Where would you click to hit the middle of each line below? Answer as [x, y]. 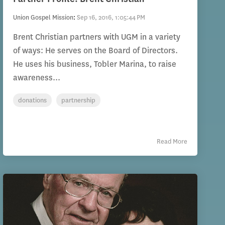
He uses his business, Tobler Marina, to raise [94, 64]
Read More [172, 142]
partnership [78, 100]
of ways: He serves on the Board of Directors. [95, 51]
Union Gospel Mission [43, 18]
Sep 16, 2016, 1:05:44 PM [111, 18]
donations [32, 100]
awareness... [36, 78]
